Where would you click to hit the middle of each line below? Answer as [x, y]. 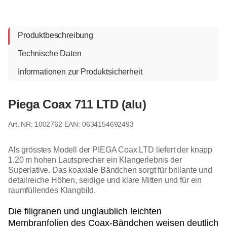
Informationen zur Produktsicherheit [80, 72]
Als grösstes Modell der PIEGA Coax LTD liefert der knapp [110, 150]
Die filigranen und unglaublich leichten [85, 212]
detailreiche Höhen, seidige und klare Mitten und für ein [105, 180]
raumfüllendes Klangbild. [52, 191]
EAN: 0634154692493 [99, 124]
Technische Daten [50, 54]
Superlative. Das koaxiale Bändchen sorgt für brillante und [110, 170]
